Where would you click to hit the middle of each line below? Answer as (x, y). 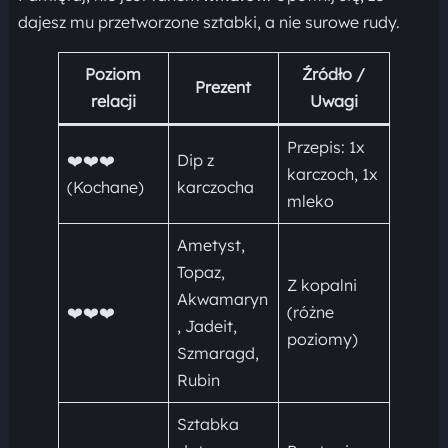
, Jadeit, (206, 325)
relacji (113, 100)
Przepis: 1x (325, 146)
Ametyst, (210, 244)
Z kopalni (321, 284)
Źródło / (334, 73)
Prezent (223, 86)
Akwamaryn (222, 298)
